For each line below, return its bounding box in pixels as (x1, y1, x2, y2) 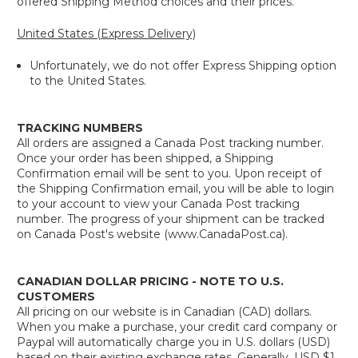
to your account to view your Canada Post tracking (17, 197, 300, 211)
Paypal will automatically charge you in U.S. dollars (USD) (17, 335, 330, 349)
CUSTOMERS (17, 289, 95, 304)
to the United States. (30, 74, 147, 88)
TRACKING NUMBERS (17, 121, 143, 135)
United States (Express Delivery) (17, 26, 196, 41)
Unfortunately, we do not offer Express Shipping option (30, 58, 337, 73)
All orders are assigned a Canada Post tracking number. (17, 136, 324, 150)
